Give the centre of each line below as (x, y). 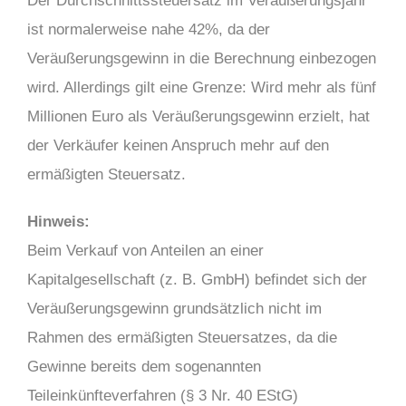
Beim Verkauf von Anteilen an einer (145, 251)
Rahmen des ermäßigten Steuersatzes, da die (182, 338)
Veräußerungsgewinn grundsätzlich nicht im (174, 309)
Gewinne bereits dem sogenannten (144, 367)
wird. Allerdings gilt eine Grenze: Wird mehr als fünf (202, 87)
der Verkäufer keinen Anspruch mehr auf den (178, 145)
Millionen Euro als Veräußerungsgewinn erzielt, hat (198, 116)
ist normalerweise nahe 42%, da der (149, 29)
